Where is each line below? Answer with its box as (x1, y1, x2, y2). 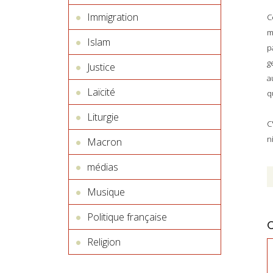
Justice (87, 60, 115, 74)
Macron (87, 135, 122, 149)
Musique (87, 185, 125, 199)
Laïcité (87, 85, 115, 99)
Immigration (87, 10, 138, 24)
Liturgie (87, 110, 119, 124)
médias (87, 160, 118, 174)
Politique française (87, 210, 167, 224)
